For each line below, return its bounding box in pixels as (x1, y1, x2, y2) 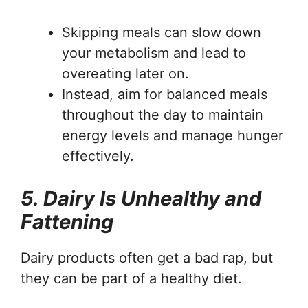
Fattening (21, 209, 113, 234)
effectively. (62, 147, 134, 164)
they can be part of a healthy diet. (21, 269, 242, 287)
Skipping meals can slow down (62, 23, 261, 41)
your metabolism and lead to (62, 44, 246, 61)
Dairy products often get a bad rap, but (21, 249, 273, 266)
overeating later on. (62, 65, 189, 82)
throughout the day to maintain (62, 106, 263, 123)
